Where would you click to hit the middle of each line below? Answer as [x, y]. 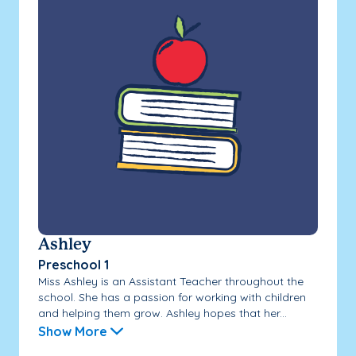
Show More [73, 331]
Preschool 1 [74, 264]
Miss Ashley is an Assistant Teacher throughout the [171, 281]
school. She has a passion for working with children [172, 297]
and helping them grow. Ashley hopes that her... [163, 313]
